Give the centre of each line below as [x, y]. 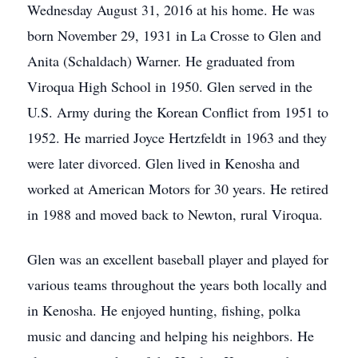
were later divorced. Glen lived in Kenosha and [163, 163]
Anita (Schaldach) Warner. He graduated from [161, 61]
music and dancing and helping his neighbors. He [171, 336]
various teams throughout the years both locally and [177, 284]
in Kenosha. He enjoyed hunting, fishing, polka [164, 310]
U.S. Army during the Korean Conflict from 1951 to [178, 112]
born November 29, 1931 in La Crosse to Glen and [174, 35]
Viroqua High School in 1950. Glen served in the [170, 86]
